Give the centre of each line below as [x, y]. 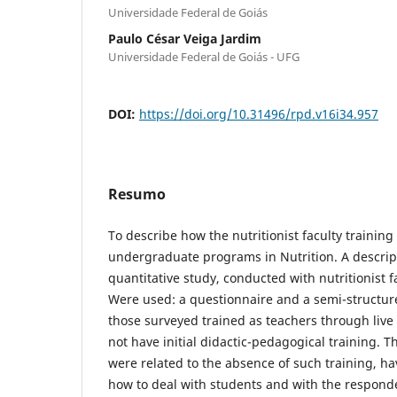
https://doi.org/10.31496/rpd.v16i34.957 [259, 113]
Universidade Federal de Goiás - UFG [204, 56]
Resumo [137, 194]
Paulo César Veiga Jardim [185, 38]
